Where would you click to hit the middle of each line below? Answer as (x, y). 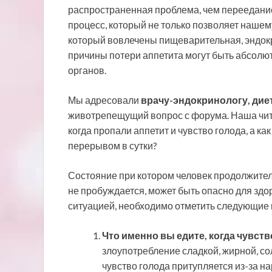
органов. (87, 70)
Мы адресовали (104, 100)
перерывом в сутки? (113, 145)
